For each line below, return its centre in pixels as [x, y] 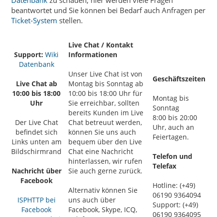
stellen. [70, 20]
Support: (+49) [175, 204]
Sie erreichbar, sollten [104, 103]
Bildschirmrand [36, 151]
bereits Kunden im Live [106, 112]
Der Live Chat [36, 122]
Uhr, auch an [173, 127]
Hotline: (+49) [174, 185]
